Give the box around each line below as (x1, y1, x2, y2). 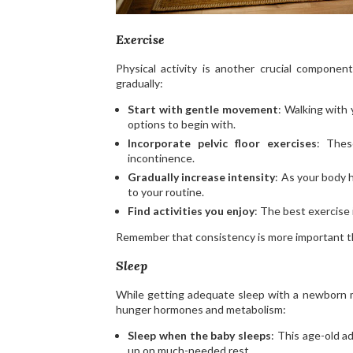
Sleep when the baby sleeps (128, 329, 272, 343)
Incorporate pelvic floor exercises (128, 136, 317, 150)
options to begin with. (128, 117, 236, 132)
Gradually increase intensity (128, 170, 276, 184)
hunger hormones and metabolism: (116, 303, 286, 317)
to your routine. (128, 185, 204, 199)
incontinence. (128, 151, 195, 165)
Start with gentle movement (128, 102, 279, 117)
